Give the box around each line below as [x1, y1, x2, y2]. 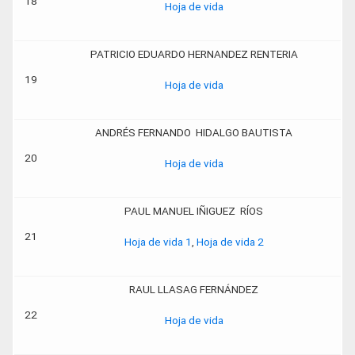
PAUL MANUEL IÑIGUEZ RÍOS [124, 204, 263, 217]
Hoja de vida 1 [124, 235, 192, 248]
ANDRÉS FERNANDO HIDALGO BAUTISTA [95, 126, 292, 139]
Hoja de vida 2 [196, 235, 264, 248]
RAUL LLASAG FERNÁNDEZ [129, 283, 258, 296]
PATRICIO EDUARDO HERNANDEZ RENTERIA [90, 48, 298, 60]
